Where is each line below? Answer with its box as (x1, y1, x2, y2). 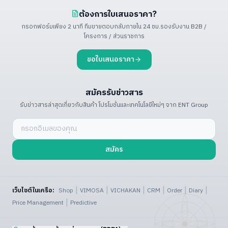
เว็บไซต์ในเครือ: (12, 185, 54, 195)
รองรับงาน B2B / (160, 21, 207, 32)
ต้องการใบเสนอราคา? (79, 8, 157, 19)
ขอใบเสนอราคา (87, 53, 134, 65)
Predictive (70, 197, 97, 208)
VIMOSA (80, 185, 104, 195)
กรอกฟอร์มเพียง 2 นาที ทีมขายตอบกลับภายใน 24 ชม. (21, 21, 160, 32)
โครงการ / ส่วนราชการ (83, 31, 145, 41)
